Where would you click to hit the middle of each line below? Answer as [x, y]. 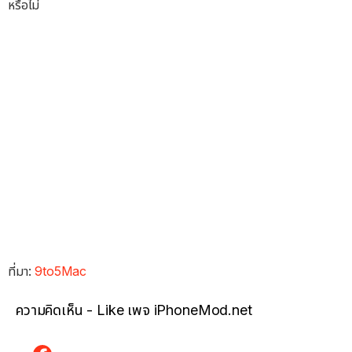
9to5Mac [61, 271]
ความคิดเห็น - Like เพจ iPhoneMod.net [134, 310]
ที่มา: [22, 271]
